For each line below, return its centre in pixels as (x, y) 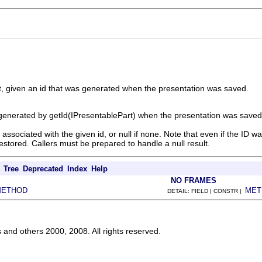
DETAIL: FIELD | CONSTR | (206, 191)
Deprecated (43, 168)
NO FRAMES (194, 180)
